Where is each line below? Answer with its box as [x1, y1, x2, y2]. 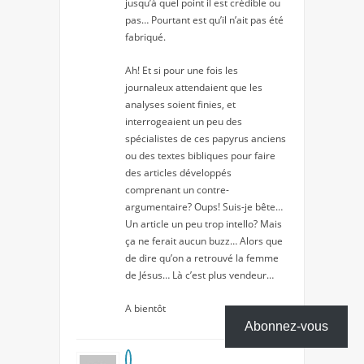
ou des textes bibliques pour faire [125, 149, 275, 163]
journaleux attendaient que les [125, 80, 262, 95]
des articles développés [125, 166, 232, 180]
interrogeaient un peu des [125, 115, 242, 129]
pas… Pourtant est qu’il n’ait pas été [125, 13, 284, 28]
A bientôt [125, 301, 166, 316]
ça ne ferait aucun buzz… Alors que [125, 234, 283, 249]
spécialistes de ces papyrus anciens [125, 132, 286, 146]
